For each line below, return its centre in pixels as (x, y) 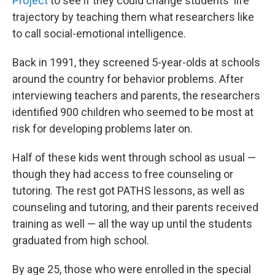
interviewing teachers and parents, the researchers (136, 95)
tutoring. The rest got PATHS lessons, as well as (129, 191)
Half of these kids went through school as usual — (134, 157)
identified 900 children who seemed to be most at (133, 112)
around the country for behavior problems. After (128, 79)
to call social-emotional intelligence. (99, 33)
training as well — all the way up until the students (132, 224)
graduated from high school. (81, 240)
